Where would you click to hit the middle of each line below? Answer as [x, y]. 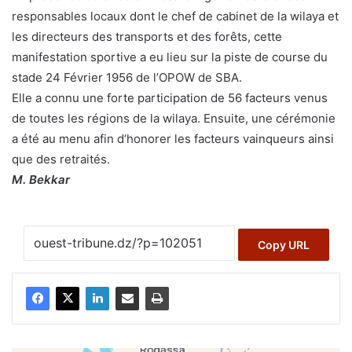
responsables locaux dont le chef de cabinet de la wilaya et [175, 16]
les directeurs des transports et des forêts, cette [147, 37]
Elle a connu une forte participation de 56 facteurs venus [170, 98]
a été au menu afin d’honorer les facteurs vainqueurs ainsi [173, 139]
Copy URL [283, 244]
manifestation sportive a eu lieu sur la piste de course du [170, 57]
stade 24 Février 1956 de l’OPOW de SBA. [127, 78]
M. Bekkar [41, 180]
